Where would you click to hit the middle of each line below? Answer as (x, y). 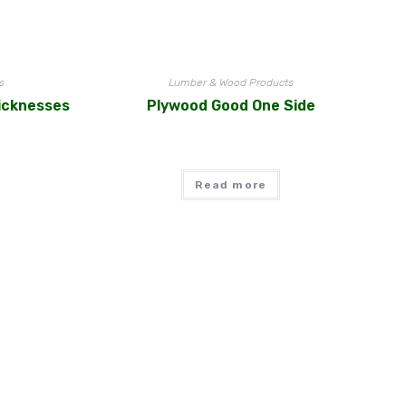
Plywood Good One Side (231, 106)
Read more (231, 185)
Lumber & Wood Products (231, 83)
